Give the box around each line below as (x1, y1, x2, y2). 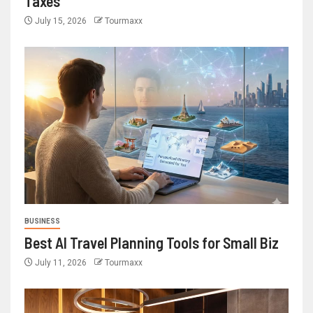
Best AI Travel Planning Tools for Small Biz (24, 233, 279, 252)
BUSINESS (24, 217, 60, 226)
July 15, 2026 (33, 16, 89, 27)
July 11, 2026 (33, 258, 89, 268)
